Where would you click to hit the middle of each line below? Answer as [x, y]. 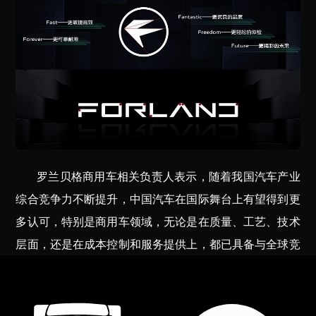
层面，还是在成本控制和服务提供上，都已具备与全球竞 [158, 245]
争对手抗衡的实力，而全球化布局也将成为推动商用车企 [158, 267]
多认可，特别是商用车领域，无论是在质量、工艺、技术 [158, 222]
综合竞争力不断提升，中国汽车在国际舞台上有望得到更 [158, 200]
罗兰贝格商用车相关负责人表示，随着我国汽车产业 [158, 177]
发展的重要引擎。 [61, 290]
